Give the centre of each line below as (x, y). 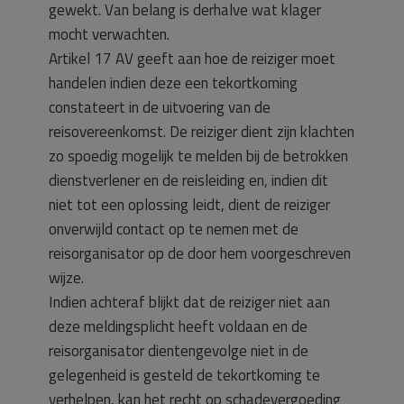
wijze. (66, 277)
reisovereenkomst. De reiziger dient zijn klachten (202, 131)
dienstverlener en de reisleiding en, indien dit (188, 180)
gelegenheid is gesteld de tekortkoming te (184, 375)
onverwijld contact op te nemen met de (174, 229)
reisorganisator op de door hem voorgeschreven (200, 253)
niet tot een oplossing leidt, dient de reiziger (189, 204)
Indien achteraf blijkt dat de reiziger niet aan (189, 302)
